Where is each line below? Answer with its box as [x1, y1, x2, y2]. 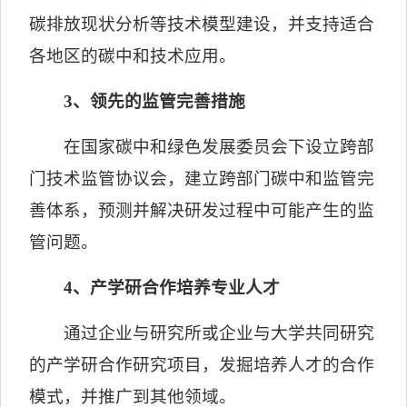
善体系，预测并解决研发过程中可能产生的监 [29, 201, 375, 220]
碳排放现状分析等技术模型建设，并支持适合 [29, 15, 375, 34]
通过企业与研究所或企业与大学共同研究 [63, 323, 374, 342]
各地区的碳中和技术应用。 [29, 46, 237, 65]
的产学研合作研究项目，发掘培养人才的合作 [29, 355, 375, 374]
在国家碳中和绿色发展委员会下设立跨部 [63, 137, 374, 156]
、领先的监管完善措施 [72, 92, 245, 111]
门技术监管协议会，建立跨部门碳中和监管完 [29, 169, 375, 188]
